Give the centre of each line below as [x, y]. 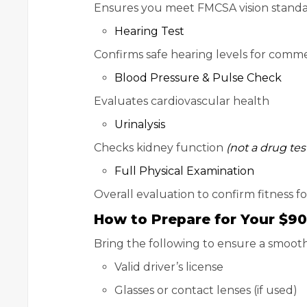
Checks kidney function [160, 148]
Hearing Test [149, 32]
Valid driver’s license [169, 267]
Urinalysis [140, 125]
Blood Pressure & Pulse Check [198, 78]
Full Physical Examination [184, 171]
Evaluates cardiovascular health [182, 101]
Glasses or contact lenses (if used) [206, 291]
